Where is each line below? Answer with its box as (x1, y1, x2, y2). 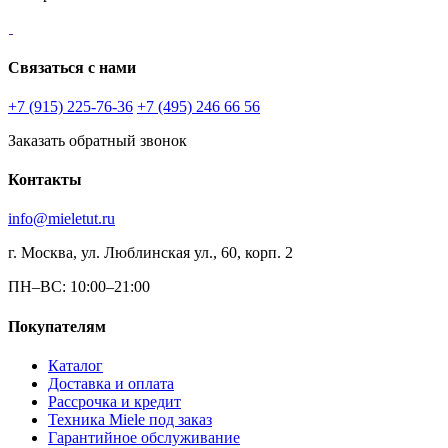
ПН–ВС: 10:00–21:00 (8, 278, 150, 296)
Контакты (8, 171, 82, 189)
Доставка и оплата (48, 375, 174, 392)
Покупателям (8, 317, 106, 335)
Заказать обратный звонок (8, 131, 187, 149)
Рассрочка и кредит (48, 393, 181, 410)
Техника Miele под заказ (48, 411, 212, 428)
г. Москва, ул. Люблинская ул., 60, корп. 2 (8, 244, 293, 262)
